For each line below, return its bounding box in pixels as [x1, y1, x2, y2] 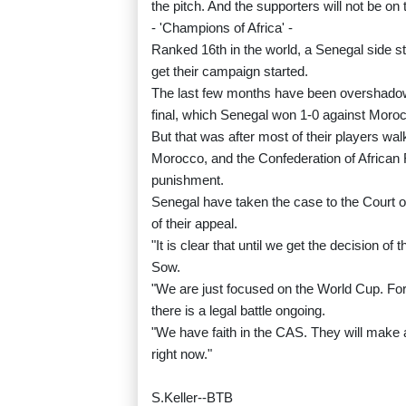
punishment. [151, 172, 224, 188]
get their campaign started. [151, 63, 308, 80]
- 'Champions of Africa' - [151, 20, 293, 36]
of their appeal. [151, 216, 237, 232]
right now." [151, 346, 212, 362]
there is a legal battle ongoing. [151, 303, 325, 319]
